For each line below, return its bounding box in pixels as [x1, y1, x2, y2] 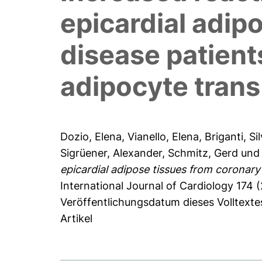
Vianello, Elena [127, 130, 199, 143]
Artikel [60, 212, 93, 225]
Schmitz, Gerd [168, 147, 239, 160]
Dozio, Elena [60, 130, 122, 143]
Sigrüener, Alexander [60, 147, 163, 160]
